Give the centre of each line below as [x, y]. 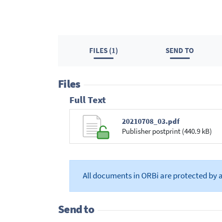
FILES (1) [104, 51]
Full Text [87, 100]
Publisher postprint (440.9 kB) [167, 131]
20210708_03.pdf [150, 121]
